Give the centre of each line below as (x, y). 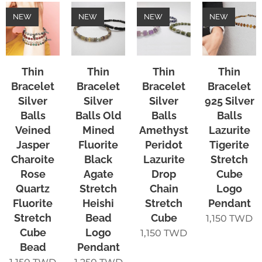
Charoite (33, 159)
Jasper (33, 144)
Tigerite (229, 144)
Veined (33, 130)
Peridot (164, 144)
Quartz (33, 188)
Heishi (98, 203)
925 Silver (229, 101)
